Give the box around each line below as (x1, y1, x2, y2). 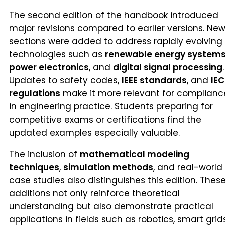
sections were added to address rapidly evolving (9, 35, 222, 47)
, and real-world (153, 161, 222, 173)
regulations (9, 87, 60, 99)
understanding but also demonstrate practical (9, 200, 213, 212)
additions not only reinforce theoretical (9, 187, 180, 199)
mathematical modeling (80, 148, 189, 160)
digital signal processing (113, 61, 222, 73)
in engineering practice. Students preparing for (9, 100, 213, 113)
